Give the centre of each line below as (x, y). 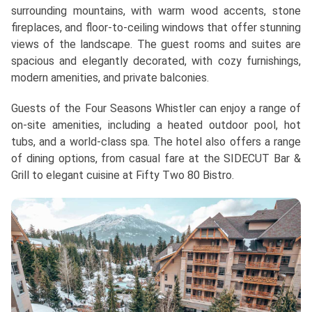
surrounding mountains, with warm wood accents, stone (156, 11)
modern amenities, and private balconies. (110, 78)
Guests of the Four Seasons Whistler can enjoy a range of (156, 109)
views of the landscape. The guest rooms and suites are (156, 45)
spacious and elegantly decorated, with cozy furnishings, (156, 61)
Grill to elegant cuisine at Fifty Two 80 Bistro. (123, 175)
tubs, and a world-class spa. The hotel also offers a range (156, 142)
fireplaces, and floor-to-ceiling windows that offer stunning (156, 28)
